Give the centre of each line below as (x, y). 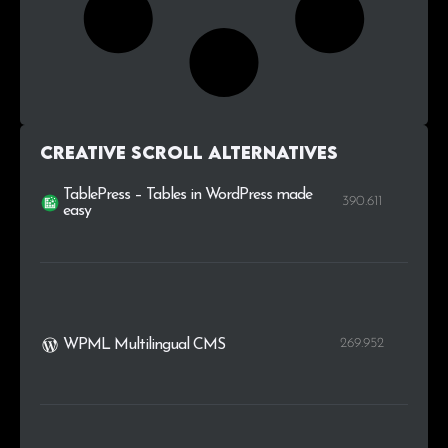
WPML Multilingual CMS (144, 345)
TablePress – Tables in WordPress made (188, 195)
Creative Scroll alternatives (189, 153)
